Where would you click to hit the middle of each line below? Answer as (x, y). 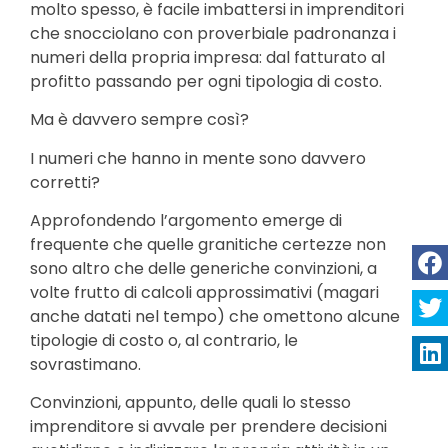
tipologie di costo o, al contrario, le (164, 341)
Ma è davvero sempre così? (139, 120)
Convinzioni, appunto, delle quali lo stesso (190, 403)
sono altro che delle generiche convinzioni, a (203, 269)
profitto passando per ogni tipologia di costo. (206, 81)
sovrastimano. (85, 365)
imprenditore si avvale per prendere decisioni (208, 427)
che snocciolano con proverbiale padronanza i (213, 33)
